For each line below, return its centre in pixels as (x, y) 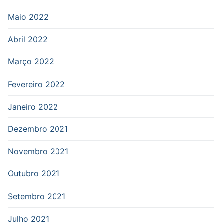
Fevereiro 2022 (36, 84)
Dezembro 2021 (38, 129)
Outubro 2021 (34, 174)
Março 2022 (31, 62)
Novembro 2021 (38, 151)
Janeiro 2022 (33, 106)
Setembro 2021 (37, 196)
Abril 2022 (28, 39)
